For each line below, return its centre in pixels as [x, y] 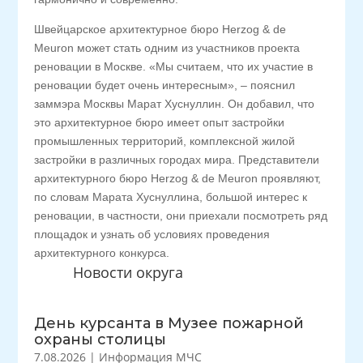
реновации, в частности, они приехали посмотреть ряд [181, 216]
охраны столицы [100, 340]
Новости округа [128, 272]
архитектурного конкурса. [102, 253]
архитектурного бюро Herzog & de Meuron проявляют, [178, 178]
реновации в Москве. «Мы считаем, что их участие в [174, 66]
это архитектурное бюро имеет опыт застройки [160, 122]
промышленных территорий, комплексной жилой [165, 141]
